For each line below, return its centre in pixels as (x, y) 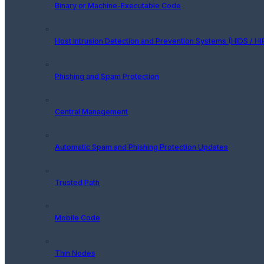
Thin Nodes (75, 253)
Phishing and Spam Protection (107, 76)
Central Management (91, 111)
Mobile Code (77, 217)
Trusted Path (77, 182)
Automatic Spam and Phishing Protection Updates (141, 147)
